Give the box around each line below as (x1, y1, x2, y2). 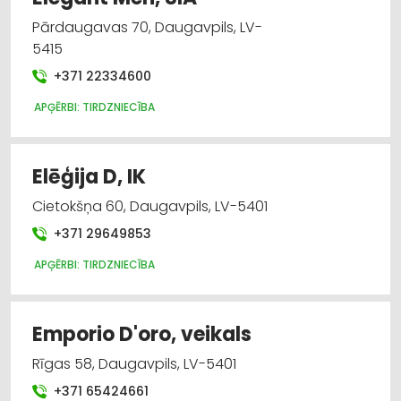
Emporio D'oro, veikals (32, 320, 252, 348)
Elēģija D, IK (32, 162, 146, 191)
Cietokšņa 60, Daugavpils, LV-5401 (32, 195, 268, 217)
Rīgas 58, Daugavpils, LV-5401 (32, 353, 236, 374)
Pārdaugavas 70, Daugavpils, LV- (32, 16, 262, 38)
